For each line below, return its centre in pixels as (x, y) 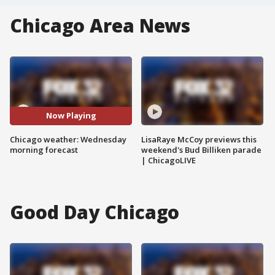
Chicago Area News (100, 25)
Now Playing (71, 116)
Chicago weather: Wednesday (68, 139)
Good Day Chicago (95, 212)
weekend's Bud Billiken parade (201, 149)
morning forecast (44, 149)
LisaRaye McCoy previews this (199, 139)
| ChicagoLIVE (168, 160)
